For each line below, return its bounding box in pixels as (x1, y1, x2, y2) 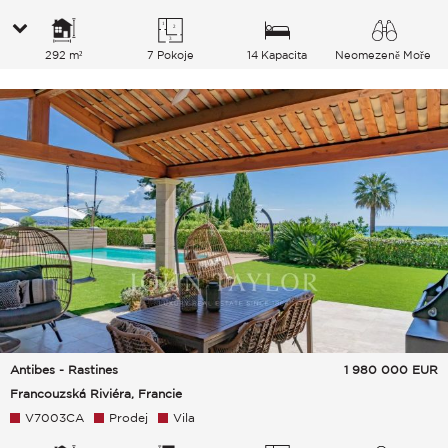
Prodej (109, 410, 148, 424)
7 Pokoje (146, 48, 194, 61)
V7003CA (25, 410, 84, 424)
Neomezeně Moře (334, 48, 434, 61)
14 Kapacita (247, 48, 308, 61)
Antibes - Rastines (10, 362, 118, 376)
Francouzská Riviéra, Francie (10, 386, 182, 400)
